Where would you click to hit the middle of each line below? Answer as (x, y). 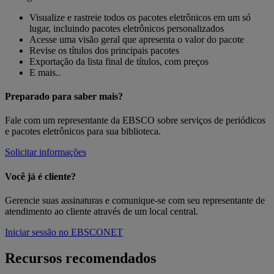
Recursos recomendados (80, 258)
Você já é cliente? (40, 176)
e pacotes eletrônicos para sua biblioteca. (83, 131)
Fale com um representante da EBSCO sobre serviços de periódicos (135, 120)
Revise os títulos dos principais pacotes (104, 50)
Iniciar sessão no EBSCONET (64, 232)
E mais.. (45, 72)
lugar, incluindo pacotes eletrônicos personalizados (127, 28)
